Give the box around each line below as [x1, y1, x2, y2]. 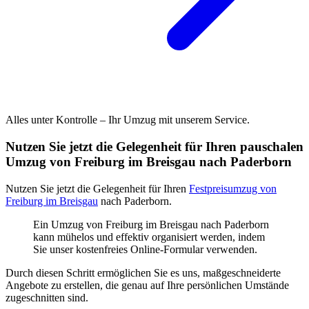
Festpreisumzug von [189, 182, 277, 195]
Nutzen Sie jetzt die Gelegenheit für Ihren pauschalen [6, 139, 303, 154]
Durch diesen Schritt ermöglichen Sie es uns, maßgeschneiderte [6, 266, 281, 279]
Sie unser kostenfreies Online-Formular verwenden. [33, 243, 257, 255]
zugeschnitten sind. [6, 291, 88, 303]
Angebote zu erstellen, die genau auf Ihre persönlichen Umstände [6, 279, 289, 291]
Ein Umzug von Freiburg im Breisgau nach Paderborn [33, 218, 269, 230]
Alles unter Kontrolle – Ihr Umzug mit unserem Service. [6, 114, 250, 126]
